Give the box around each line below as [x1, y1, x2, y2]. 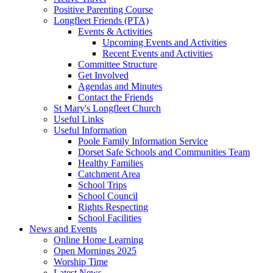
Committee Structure [78, 58, 157, 69]
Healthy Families [78, 157, 143, 168]
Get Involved [78, 69, 129, 80]
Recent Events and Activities [102, 48, 213, 58]
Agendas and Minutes [78, 80, 162, 91]
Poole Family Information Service [78, 135, 208, 146]
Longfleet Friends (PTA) [54, 15, 149, 26]
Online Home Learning [54, 234, 143, 245]
